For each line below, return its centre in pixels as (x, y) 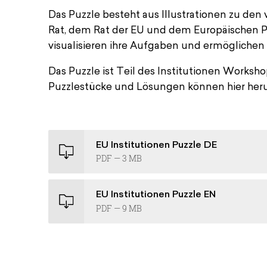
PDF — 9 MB (119, 209)
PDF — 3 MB (119, 159)
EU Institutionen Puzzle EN (156, 195)
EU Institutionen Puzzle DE (156, 145)
